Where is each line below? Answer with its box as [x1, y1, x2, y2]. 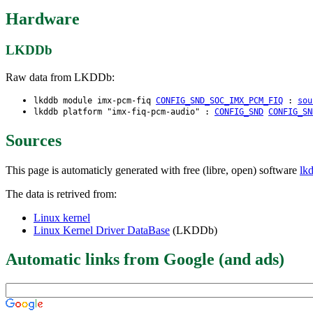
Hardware [6, 10, 80, 29]
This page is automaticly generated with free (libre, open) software [6, 163, 300, 176]
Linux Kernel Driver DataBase [34, 224, 170, 236]
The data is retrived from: [6, 187, 117, 200]
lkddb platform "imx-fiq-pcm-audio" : [34, 106, 214, 117]
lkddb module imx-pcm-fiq [34, 95, 156, 105]
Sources [6, 131, 61, 150]
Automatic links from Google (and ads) [6, 250, 284, 269]
